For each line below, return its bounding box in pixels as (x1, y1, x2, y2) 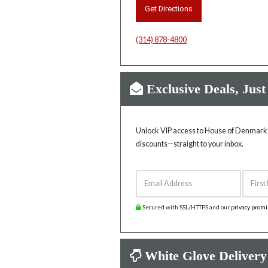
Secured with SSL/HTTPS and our (141, 203, 232, 211)
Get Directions (145, 4, 193, 13)
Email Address (135, 169, 188, 179)
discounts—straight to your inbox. (136, 139, 244, 148)
